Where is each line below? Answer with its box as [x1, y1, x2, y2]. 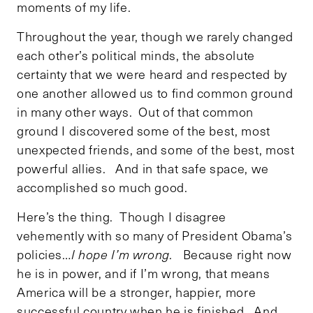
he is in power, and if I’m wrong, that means [17, 264, 270, 282]
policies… [17, 245, 71, 263]
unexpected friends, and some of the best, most [17, 140, 295, 158]
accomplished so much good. [17, 178, 188, 196]
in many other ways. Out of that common [17, 103, 254, 120]
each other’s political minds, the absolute [17, 46, 255, 64]
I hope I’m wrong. [71, 245, 173, 263]
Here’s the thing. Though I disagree [17, 208, 227, 225]
